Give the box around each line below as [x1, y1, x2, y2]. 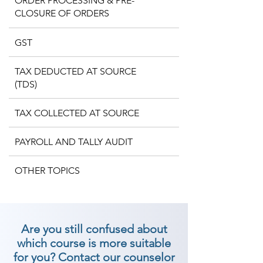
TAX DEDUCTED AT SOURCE [15, 66, 136, 77]
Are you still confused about [21, 222, 167, 236]
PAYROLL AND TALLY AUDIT [15, 136, 133, 147]
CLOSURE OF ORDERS [15, 8, 109, 19]
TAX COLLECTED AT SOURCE [15, 107, 139, 119]
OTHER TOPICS [15, 165, 80, 176]
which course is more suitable [17, 236, 171, 250]
